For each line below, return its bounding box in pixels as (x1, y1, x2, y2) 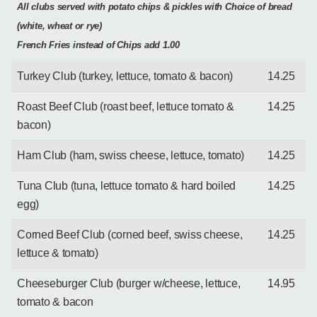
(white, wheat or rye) (17, 21, 102, 31)
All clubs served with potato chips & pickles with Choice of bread (17, 1, 292, 12)
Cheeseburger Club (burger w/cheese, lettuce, (17, 277, 241, 289)
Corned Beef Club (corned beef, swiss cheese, (17, 228, 243, 241)
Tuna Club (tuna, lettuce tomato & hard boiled (17, 179, 236, 192)
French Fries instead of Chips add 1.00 (17, 40, 180, 50)
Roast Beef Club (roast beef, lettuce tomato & (17, 100, 235, 113)
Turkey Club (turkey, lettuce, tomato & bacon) (17, 69, 234, 82)
